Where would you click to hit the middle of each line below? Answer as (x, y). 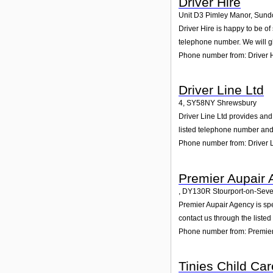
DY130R (197, 191)
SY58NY (201, 103)
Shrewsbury (237, 103)
